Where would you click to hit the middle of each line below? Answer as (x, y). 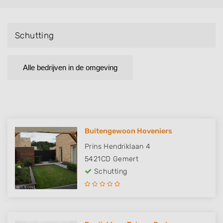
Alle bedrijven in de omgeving (70, 68)
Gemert (126, 159)
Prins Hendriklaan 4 (118, 147)
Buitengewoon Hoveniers (128, 131)
